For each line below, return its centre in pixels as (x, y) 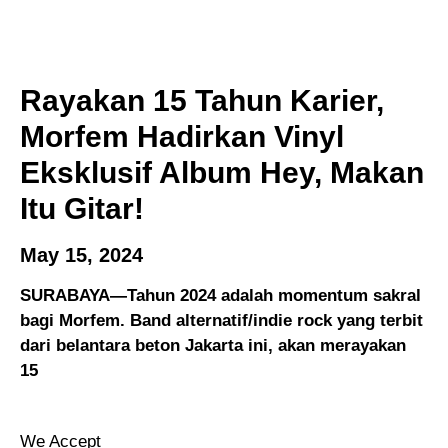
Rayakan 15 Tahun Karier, (202, 100)
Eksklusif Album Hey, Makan (222, 172)
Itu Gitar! (82, 208)
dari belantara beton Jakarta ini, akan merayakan (213, 345)
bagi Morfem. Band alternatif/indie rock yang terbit (221, 320)
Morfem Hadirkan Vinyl (182, 136)
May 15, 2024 (81, 254)
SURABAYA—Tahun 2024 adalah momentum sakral (220, 295)
